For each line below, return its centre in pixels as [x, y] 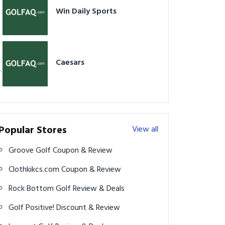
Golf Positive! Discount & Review [88, 208]
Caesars [70, 63]
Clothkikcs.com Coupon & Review [91, 170]
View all [145, 130]
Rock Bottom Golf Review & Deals [99, 189]
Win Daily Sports [86, 12]
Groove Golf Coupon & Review [83, 151]
